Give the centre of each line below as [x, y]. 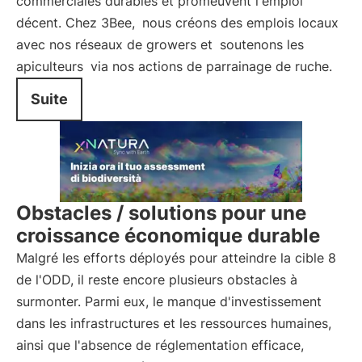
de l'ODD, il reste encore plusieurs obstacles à [157, 280]
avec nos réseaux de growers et [116, 44]
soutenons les [262, 44]
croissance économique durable [168, 236]
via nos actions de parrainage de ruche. [209, 66]
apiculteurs [50, 66]
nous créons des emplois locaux [240, 23]
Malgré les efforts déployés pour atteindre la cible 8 [176, 258]
